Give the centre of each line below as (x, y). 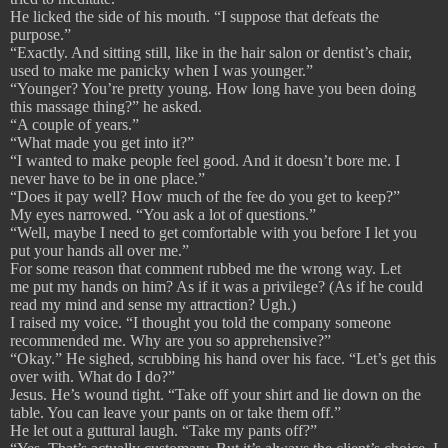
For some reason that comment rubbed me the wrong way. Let (205, 269)
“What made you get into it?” (102, 143)
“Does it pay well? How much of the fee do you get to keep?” (205, 197)
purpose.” (40, 35)
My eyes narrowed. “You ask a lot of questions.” (163, 215)
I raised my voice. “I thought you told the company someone (200, 323)
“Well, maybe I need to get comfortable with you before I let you (213, 233)
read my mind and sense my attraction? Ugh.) (153, 305)
